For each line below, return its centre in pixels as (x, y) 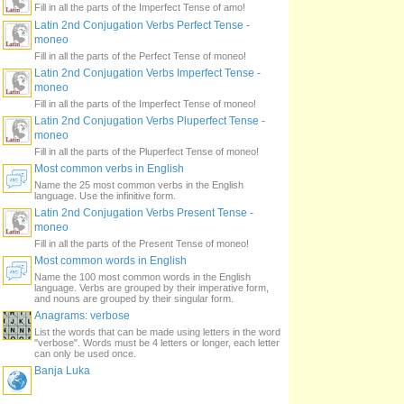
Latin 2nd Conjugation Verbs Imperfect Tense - (147, 73)
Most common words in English (110, 261)
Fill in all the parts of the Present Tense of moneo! (142, 243)
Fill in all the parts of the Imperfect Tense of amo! (140, 7)
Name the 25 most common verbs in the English (139, 185)
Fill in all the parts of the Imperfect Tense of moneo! (145, 104)
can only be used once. (85, 353)
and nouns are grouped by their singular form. (134, 298)
